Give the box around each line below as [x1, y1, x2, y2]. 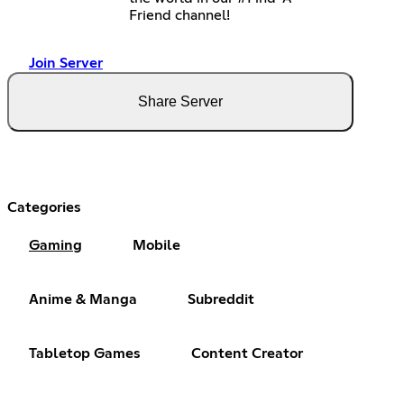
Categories [7, 200, 81, 216]
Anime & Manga [29, 292, 137, 308]
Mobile [133, 238, 180, 253]
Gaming [29, 238, 82, 253]
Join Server [29, 56, 103, 71]
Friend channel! [129, 8, 231, 23]
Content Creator [191, 346, 303, 362]
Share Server [138, 94, 223, 110]
